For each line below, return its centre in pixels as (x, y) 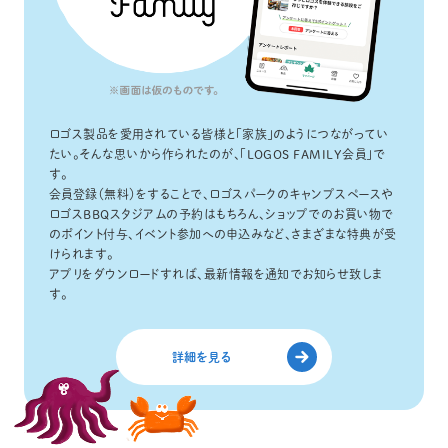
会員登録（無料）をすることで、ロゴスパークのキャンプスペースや (221, 194)
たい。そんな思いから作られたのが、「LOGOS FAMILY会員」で (217, 154)
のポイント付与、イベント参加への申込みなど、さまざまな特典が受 (222, 234)
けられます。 (81, 254)
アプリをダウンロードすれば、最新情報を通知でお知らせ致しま (215, 274)
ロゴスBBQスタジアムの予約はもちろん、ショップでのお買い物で (221, 214)
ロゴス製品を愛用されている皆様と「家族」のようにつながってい (218, 134)
